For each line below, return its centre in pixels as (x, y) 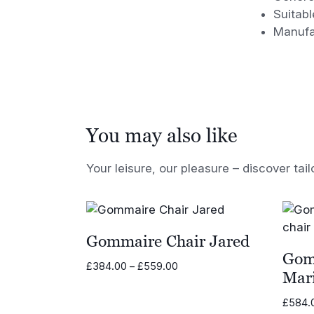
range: (193, 280)
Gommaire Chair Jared (168, 241)
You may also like (162, 135)
